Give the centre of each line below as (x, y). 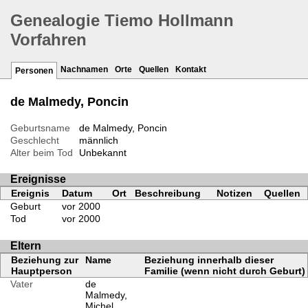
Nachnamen (84, 70)
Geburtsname (40, 128)
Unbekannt (102, 153)
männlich (98, 141)
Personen (34, 71)
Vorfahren (48, 40)
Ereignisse (38, 179)
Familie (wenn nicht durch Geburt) (224, 271)
